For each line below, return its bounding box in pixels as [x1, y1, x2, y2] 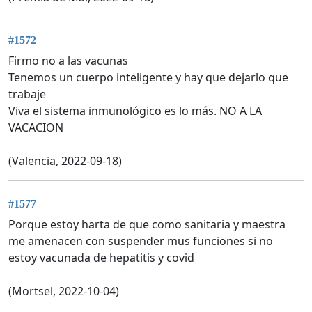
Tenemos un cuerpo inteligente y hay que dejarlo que [8, 70, 288, 86]
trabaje [8, 86, 46, 102]
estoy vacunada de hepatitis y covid [8, 250, 194, 266]
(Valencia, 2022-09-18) [8, 153, 122, 169]
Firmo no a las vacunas [8, 53, 128, 69]
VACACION [8, 120, 63, 136]
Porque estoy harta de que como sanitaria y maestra [8, 217, 286, 233]
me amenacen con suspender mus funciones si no [8, 233, 273, 249]
